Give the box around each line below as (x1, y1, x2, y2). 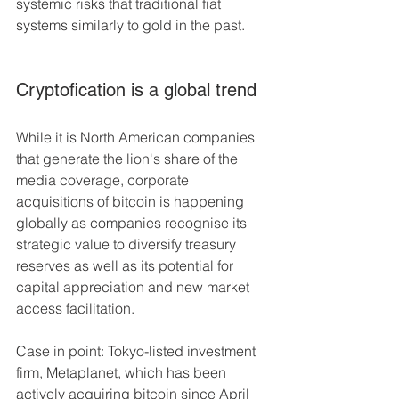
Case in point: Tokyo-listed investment (16, 342, 259, 361)
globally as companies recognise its (16, 214, 250, 232)
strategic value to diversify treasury (16, 235, 240, 254)
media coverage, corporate (16, 171, 192, 190)
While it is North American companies (16, 128, 258, 147)
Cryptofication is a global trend (16, 79, 256, 102)
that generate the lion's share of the (16, 150, 241, 168)
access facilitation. (16, 299, 134, 318)
